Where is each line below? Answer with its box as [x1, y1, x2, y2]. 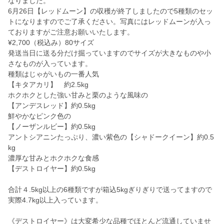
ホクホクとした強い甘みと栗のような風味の [8, 91, 148, 99]
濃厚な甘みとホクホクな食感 [8, 154, 99, 162]
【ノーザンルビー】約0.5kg [8, 122, 95, 131]
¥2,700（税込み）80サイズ [8, 38, 94, 47]
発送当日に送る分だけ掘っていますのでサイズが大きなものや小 [8, 49, 211, 57]
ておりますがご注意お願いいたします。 [8, 28, 134, 36]
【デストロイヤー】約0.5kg [8, 164, 95, 173]
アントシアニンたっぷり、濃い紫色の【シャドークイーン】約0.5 [8, 133, 214, 141]
